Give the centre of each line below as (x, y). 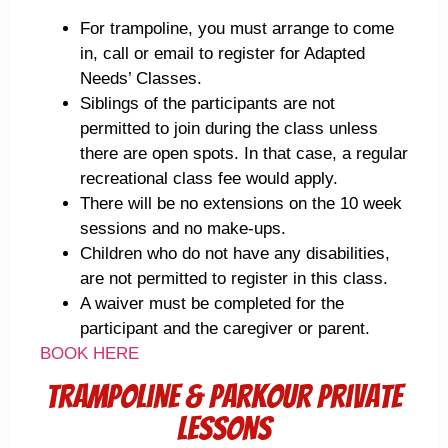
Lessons (224, 428)
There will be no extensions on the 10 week (241, 204)
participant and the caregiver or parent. (225, 329)
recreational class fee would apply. (209, 179)
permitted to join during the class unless (229, 129)
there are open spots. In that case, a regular (244, 154)
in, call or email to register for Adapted (222, 54)
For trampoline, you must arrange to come (237, 29)
